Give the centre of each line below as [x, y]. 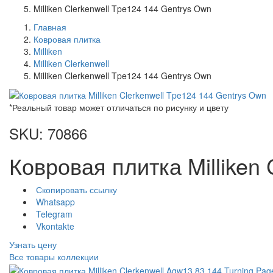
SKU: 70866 [48, 133]
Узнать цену [33, 245]
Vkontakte [55, 226]
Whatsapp [55, 202]
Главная [50, 27]
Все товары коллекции [54, 257]
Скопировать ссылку [76, 190]
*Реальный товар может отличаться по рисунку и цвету [119, 108]
